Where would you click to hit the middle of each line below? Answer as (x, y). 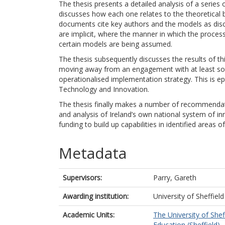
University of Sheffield (189, 196)
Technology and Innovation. (104, 89)
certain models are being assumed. (116, 44)
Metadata (93, 153)
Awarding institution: (96, 196)
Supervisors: (82, 178)
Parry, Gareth (175, 178)
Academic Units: (89, 215)
